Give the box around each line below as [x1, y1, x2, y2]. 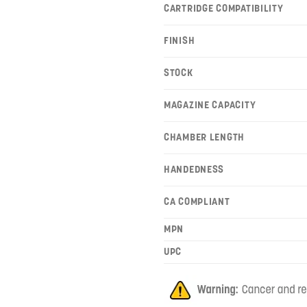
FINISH [164, 34, 195, 47]
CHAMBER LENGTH [164, 130, 245, 143]
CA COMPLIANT [164, 195, 230, 208]
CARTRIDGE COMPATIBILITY [164, 1, 284, 14]
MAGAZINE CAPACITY [164, 98, 256, 111]
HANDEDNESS [164, 162, 225, 175]
